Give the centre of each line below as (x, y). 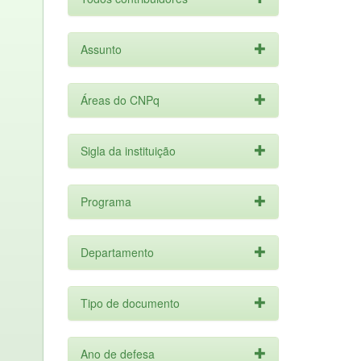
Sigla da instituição (128, 151)
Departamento (117, 252)
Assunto (101, 49)
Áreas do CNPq (120, 100)
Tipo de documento (130, 303)
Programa (106, 201)
